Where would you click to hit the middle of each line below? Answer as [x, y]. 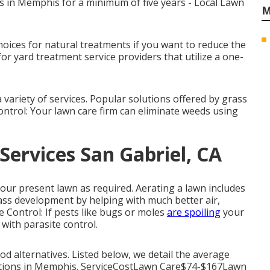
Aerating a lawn [171, 188]
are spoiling [194, 212]
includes [226, 188]
